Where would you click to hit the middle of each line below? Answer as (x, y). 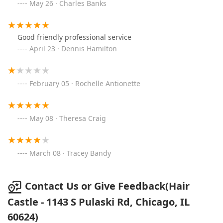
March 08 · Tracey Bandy (70, 153)
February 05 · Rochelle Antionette (85, 84)
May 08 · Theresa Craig (68, 118)
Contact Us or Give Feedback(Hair (107, 186)
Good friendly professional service (74, 37)
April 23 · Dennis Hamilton (73, 49)
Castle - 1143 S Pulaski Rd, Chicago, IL (99, 202)
